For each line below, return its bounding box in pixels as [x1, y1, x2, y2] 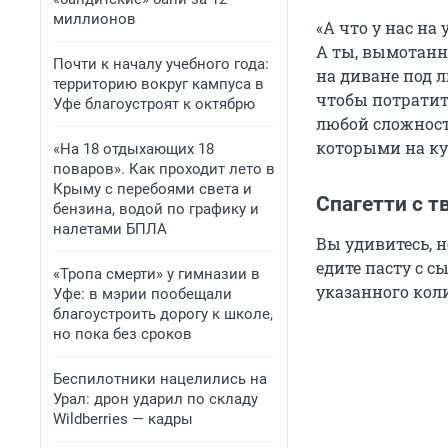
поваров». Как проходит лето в [53, 160, 275, 178]
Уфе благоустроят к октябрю [53, 95, 255, 113]
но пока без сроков [53, 325, 192, 343]
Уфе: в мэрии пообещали [53, 285, 232, 303]
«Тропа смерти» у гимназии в [53, 265, 260, 283]
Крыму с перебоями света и [53, 180, 252, 198]
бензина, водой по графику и [53, 200, 259, 218]
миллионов [53, 10, 136, 28]
